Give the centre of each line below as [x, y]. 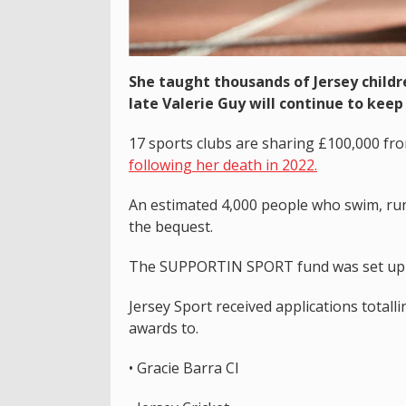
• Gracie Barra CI [184, 367]
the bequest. [171, 226]
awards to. [164, 328]
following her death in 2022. [223, 164]
